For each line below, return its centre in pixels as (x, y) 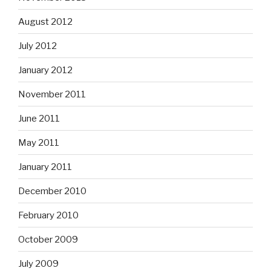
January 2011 (45, 167)
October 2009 (48, 239)
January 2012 (45, 70)
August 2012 (45, 21)
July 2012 (38, 46)
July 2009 (38, 263)
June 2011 (39, 118)
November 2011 (52, 94)
